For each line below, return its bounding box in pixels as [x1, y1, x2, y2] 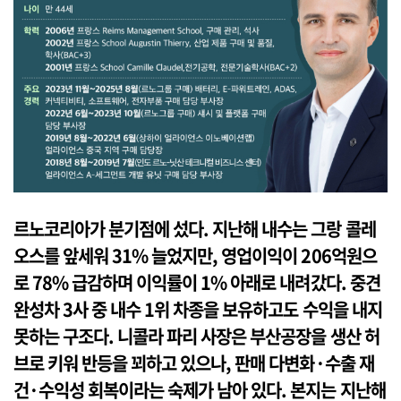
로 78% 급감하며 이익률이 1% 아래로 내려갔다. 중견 [13, 269, 380, 296]
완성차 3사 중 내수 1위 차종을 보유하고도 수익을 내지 [13, 296, 382, 323]
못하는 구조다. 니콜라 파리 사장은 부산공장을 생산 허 [13, 323, 380, 350]
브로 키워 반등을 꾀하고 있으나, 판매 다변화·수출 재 [13, 350, 374, 377]
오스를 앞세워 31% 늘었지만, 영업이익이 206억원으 [13, 243, 377, 269]
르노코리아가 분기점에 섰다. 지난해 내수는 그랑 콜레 [13, 216, 376, 243]
